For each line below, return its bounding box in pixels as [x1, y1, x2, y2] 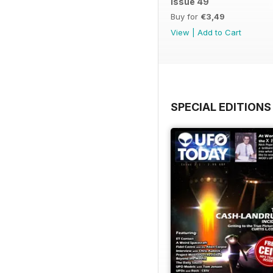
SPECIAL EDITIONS [171, 100, 271, 113]
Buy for [171, 11, 200, 21]
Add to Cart [197, 27, 241, 37]
